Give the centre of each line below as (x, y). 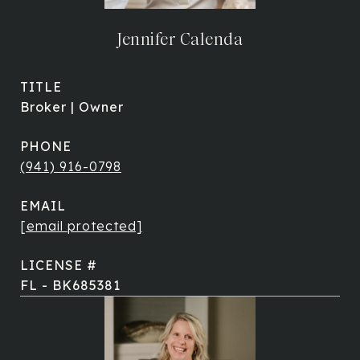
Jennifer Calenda (180, 39)
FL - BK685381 (70, 285)
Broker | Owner (72, 107)
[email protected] (81, 226)
